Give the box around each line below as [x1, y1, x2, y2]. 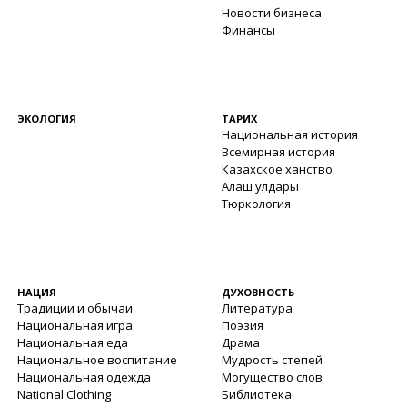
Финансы [222, 22, 275, 38]
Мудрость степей [222, 352, 323, 368]
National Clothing [16, 386, 111, 402]
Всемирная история [222, 144, 335, 160]
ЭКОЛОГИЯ [16, 112, 76, 125]
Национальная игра [16, 317, 133, 333]
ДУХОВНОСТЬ [222, 285, 294, 299]
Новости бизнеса [222, 5, 322, 21]
